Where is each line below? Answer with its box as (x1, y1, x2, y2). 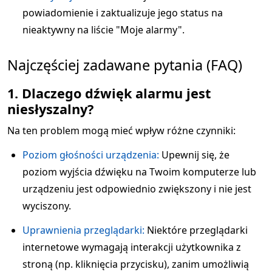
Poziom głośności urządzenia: (22, 148, 159, 161)
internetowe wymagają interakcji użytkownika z (22, 240, 241, 254)
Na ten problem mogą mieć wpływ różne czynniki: (7, 124, 236, 137)
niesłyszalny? (7, 100, 93, 118)
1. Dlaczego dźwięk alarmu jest (7, 84, 211, 102)
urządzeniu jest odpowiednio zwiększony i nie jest (22, 182, 251, 195)
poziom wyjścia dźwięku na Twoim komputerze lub (22, 165, 256, 178)
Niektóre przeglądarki (144, 223, 248, 237)
